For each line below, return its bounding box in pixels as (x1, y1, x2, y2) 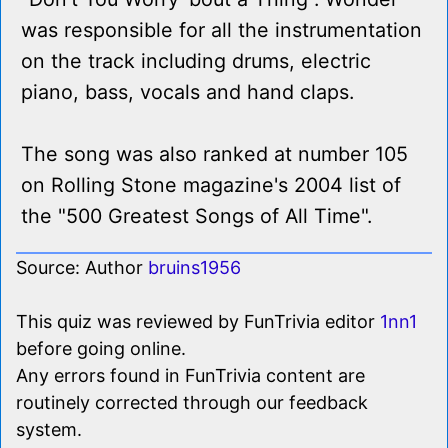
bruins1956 (148, 257, 241, 279)
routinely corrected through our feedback (16, 392, 368, 414)
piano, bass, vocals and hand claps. (21, 80, 354, 105)
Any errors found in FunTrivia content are (16, 365, 365, 387)
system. (16, 419, 82, 441)
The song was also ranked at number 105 (21, 142, 408, 167)
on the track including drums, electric (21, 49, 371, 74)
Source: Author (16, 257, 148, 279)
